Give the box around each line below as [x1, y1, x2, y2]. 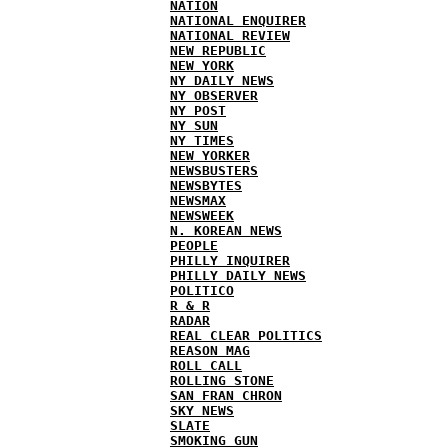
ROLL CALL [170, 358, 242, 373]
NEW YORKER [170, 148, 250, 163]
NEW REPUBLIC [170, 43, 266, 58]
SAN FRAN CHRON [170, 388, 282, 403]
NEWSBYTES [170, 178, 242, 193]
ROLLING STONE [170, 373, 274, 388]
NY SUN [170, 118, 218, 133]
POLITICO [170, 283, 234, 298]
